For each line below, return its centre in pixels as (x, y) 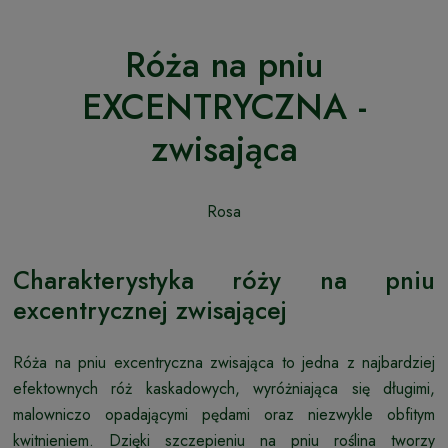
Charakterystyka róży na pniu (224, 279)
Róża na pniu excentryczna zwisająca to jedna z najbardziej (224, 362)
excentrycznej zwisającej (150, 309)
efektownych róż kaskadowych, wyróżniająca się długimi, (224, 388)
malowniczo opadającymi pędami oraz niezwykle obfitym (224, 414)
